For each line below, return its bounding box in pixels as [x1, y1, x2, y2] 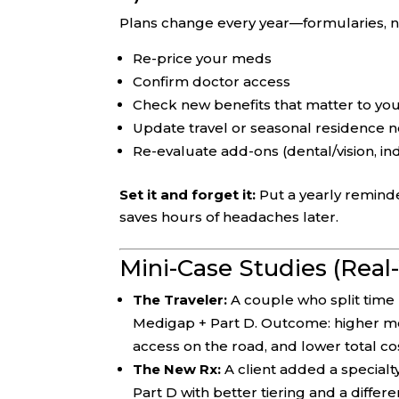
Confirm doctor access [133, 73, 291, 91]
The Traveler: [133, 291, 228, 309]
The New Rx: [133, 361, 222, 379]
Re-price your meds [133, 50, 273, 68]
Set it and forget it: [119, 186, 256, 204]
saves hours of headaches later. [119, 208, 339, 226]
